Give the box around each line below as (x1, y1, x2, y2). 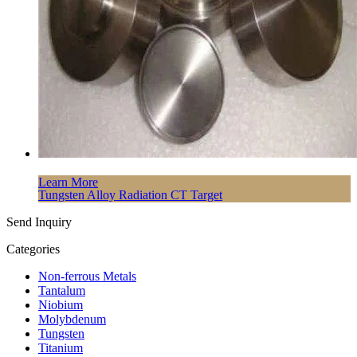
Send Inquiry (6, 214, 72, 229)
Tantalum (38, 283, 85, 297)
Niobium (38, 297, 83, 312)
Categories (6, 241, 60, 256)
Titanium (38, 340, 83, 355)
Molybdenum (38, 312, 106, 326)
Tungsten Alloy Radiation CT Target (38, 187, 222, 202)
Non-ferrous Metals (38, 269, 136, 283)
